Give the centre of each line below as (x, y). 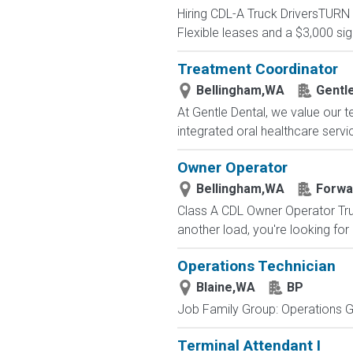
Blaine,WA (225, 287)
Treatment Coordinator (257, 69)
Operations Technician (256, 266)
